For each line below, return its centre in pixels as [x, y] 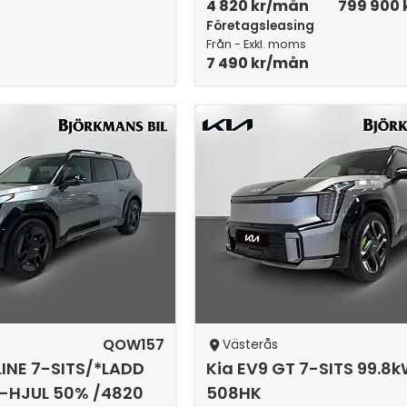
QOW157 [134, 345]
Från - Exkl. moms [257, 44]
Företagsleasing [261, 26]
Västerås [250, 345]
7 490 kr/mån [258, 63]
